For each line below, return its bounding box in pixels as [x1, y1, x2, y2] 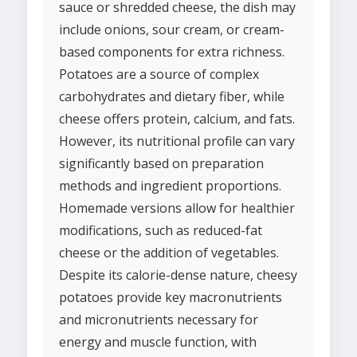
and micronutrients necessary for [59, 311, 258, 329]
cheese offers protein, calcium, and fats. [59, 110, 295, 128]
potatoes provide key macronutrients [59, 288, 282, 307]
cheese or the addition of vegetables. [59, 244, 279, 262]
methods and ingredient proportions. [59, 177, 281, 195]
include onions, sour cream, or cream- [59, 21, 284, 39]
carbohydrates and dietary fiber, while [59, 88, 284, 106]
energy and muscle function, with [59, 333, 257, 351]
